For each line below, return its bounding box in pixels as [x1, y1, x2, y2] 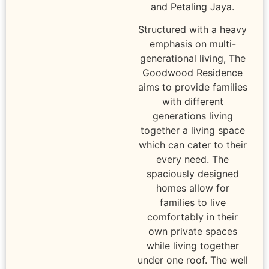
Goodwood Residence [142, 67, 243, 79]
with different [162, 95, 223, 108]
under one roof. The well [137, 254, 248, 267]
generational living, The [139, 52, 246, 65]
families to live [159, 196, 226, 209]
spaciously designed [146, 168, 239, 180]
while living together [146, 240, 239, 252]
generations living [152, 110, 233, 122]
